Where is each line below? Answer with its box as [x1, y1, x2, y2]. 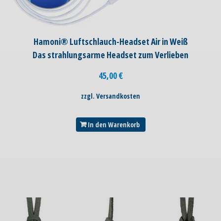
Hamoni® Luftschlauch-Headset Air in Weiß [33, 36, 188, 48]
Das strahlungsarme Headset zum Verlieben [33, 49, 188, 61]
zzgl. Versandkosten [81, 91, 140, 101]
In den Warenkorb [87, 120, 140, 130]
